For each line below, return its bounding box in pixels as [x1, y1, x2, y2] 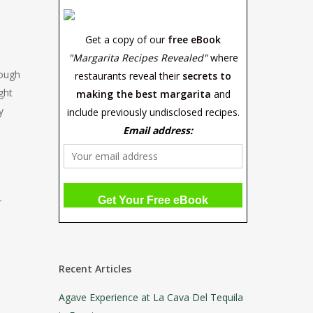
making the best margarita [75, 87, 211, 101]
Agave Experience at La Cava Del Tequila [59, 291, 244, 304]
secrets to [182, 69, 232, 82]
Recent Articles [59, 262, 132, 275]
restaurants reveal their [75, 69, 183, 82]
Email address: [123, 124, 194, 137]
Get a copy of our [85, 33, 168, 46]
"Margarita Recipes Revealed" [68, 51, 208, 64]
